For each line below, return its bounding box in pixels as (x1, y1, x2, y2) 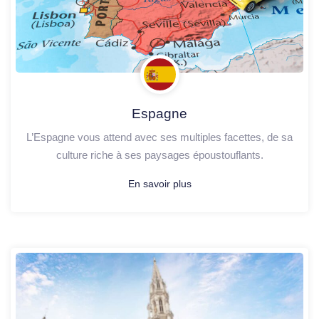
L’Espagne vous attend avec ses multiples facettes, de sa (26, 130, 293, 143)
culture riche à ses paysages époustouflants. (56, 148, 263, 161)
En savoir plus (127, 177, 192, 189)
